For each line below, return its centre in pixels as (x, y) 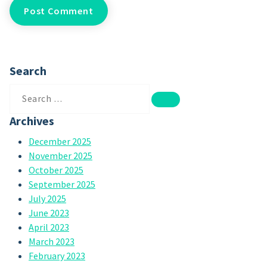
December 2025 (60, 141)
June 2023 (49, 212)
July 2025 (47, 198)
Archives (32, 120)
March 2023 (52, 241)
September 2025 (62, 184)
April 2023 (49, 227)
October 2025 (56, 170)
